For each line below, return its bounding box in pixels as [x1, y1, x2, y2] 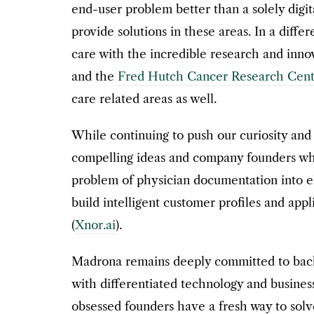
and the [71, 69, 118, 84]
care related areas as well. [71, 92, 217, 107]
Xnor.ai [75, 218, 116, 233]
